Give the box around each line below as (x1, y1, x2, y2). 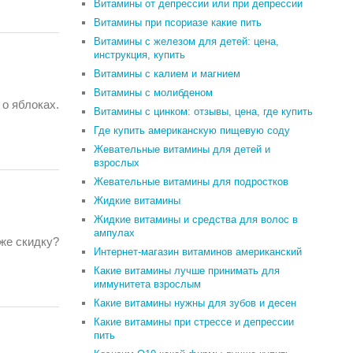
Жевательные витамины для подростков (94, 176, 289, 188)
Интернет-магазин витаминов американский (94, 246, 303, 258)
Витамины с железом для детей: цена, (94, 35, 280, 47)
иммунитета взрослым (94, 278, 202, 290)
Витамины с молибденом (94, 87, 214, 98)
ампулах (94, 227, 136, 239)
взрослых (94, 157, 140, 169)
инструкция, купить (94, 49, 186, 61)
